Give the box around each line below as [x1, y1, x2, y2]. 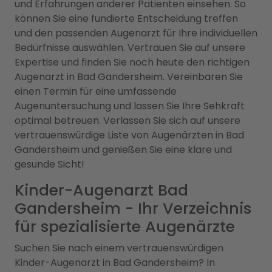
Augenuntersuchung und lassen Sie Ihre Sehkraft [15, 99, 245, 113]
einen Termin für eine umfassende [15, 84, 177, 98]
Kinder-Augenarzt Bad [15, 180, 188, 201]
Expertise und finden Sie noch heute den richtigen [15, 55, 250, 69]
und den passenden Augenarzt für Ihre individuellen [15, 26, 257, 40]
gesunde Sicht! [15, 157, 84, 171]
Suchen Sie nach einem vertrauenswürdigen [15, 241, 223, 255]
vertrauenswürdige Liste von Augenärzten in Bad [15, 128, 244, 142]
